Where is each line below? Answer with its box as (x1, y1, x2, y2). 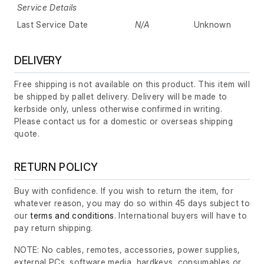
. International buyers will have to (114, 210, 247, 220)
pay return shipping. (14, 222, 93, 233)
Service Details (16, 2, 77, 12)
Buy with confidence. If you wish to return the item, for (14, 185, 233, 196)
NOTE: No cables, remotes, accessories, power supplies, (14, 244, 240, 255)
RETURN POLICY (14, 160, 98, 173)
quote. (14, 128, 39, 138)
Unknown (193, 19, 232, 29)
